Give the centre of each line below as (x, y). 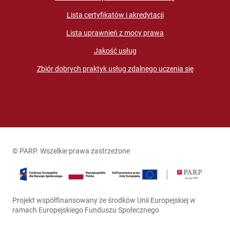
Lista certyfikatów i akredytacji (115, 15)
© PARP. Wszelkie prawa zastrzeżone (71, 151)
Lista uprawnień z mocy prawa (115, 33)
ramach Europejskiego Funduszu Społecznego (86, 210)
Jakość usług (115, 51)
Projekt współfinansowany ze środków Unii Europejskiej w (104, 200)
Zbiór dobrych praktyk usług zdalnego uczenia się (115, 69)
